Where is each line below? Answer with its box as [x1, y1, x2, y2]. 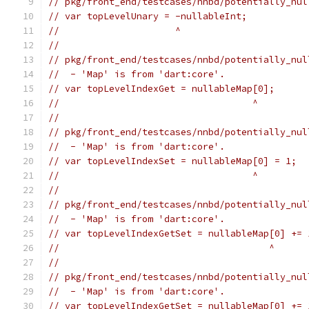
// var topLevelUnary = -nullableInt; [48, 10, 247, 22]
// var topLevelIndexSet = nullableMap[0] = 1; [48, 155, 297, 167]
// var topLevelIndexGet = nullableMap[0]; [48, 83, 275, 94]
